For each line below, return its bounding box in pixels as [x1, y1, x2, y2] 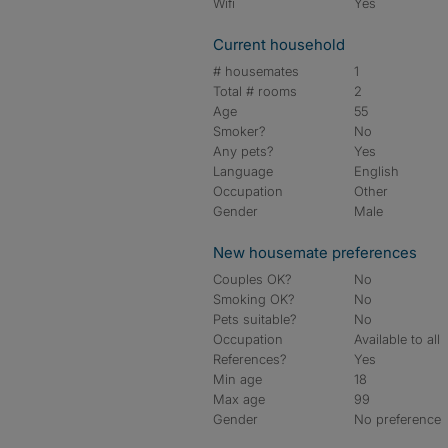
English [354, 163, 400, 179]
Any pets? [213, 143, 274, 159]
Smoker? [213, 123, 266, 139]
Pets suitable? [213, 311, 297, 327]
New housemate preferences [213, 243, 417, 262]
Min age [213, 371, 262, 387]
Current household [213, 35, 345, 54]
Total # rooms [213, 83, 297, 99]
